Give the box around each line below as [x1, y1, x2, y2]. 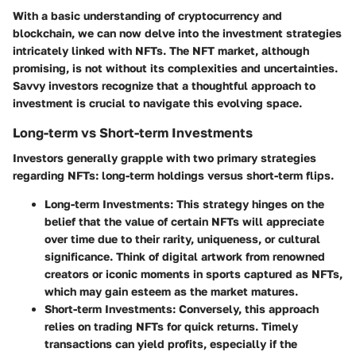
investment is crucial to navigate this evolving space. [13, 95, 302, 110]
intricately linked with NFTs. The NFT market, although [13, 43, 309, 57]
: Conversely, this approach [172, 302, 319, 316]
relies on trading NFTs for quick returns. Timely [44, 319, 298, 334]
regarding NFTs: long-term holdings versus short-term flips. [13, 168, 334, 183]
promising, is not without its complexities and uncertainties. [13, 60, 338, 75]
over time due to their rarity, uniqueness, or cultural [44, 232, 320, 246]
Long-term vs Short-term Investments [13, 124, 253, 141]
